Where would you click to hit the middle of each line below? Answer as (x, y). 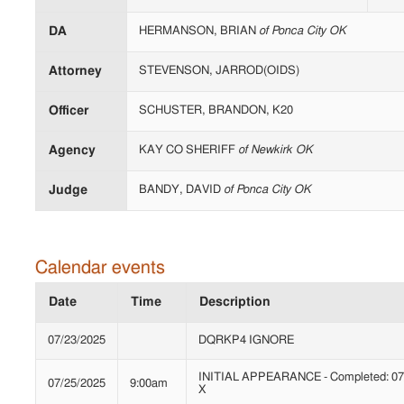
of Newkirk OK (275, 150)
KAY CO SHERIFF (188, 150)
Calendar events (100, 267)
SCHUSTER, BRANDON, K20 (216, 110)
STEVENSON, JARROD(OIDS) (219, 70)
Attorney (76, 71)
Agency (73, 150)
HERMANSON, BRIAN (199, 31)
